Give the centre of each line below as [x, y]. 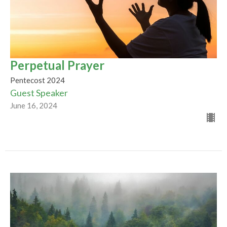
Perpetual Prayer [57, 65]
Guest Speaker [39, 92]
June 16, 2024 [34, 105]
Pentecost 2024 [37, 80]
